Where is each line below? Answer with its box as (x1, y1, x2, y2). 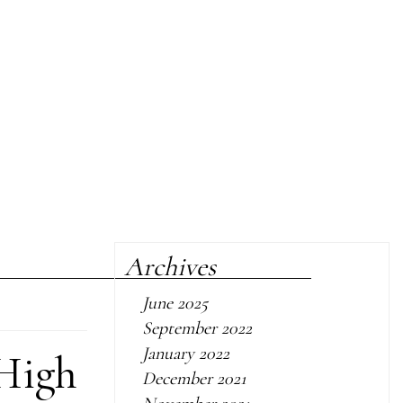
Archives (124, 250, 216, 283)
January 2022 (142, 343, 229, 364)
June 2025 (142, 292, 208, 314)
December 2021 (142, 368, 246, 390)
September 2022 (142, 318, 252, 339)
